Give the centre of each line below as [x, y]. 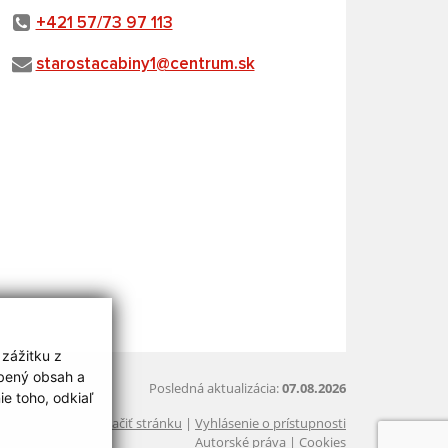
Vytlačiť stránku [135, 422]
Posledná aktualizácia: [215, 387]
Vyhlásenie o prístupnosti [270, 422]
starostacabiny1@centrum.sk [145, 64]
